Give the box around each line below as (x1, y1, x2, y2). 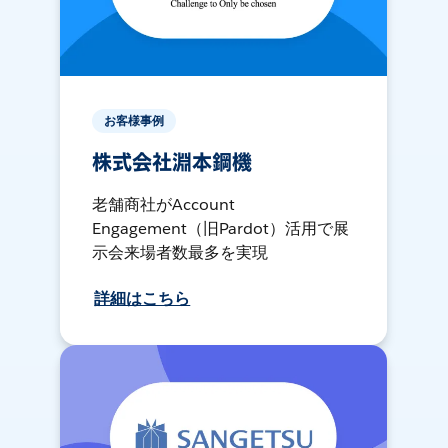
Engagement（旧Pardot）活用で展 (92, 218, 350, 240)
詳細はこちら (94, 288, 191, 310)
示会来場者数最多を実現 (92, 242, 269, 264)
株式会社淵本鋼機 (92, 150, 252, 177)
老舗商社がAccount (92, 194, 236, 216)
